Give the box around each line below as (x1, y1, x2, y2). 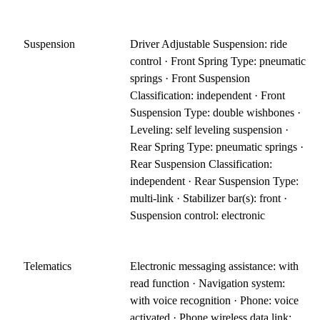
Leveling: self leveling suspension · (130, 124, 289, 136)
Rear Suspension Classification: (130, 158, 273, 171)
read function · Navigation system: (130, 277, 286, 290)
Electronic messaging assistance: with (130, 260, 299, 273)
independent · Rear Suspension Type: (130, 175, 299, 188)
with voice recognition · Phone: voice (130, 294, 299, 307)
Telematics (24, 260, 71, 273)
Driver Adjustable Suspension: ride (130, 38, 288, 51)
